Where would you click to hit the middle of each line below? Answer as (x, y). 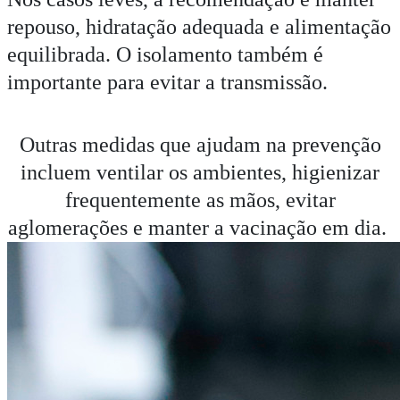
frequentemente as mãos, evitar (200, 200)
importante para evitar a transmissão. (167, 83)
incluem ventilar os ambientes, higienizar (200, 172)
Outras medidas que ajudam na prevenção (200, 144)
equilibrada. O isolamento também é (165, 55)
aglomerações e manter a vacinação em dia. (200, 227)
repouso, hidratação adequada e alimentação (199, 27)
